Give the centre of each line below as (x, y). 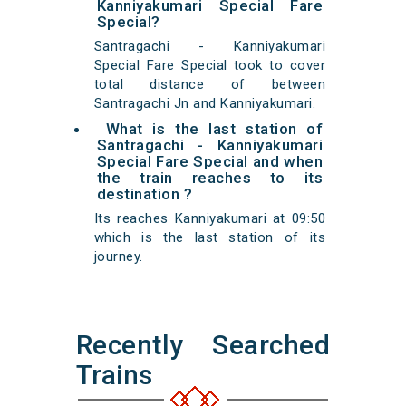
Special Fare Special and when (210, 162)
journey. (118, 257)
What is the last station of (214, 129)
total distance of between (210, 85)
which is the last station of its (210, 238)
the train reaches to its (210, 178)
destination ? (145, 194)
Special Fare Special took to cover (210, 66)
